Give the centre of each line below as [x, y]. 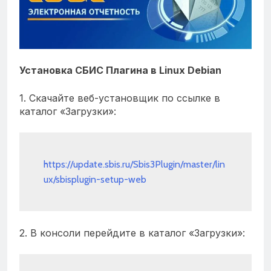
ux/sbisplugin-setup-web [95, 179]
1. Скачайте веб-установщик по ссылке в [120, 98]
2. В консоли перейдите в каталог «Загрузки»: [132, 233]
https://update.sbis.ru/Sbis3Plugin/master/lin [134, 164]
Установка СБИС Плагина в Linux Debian [120, 70]
